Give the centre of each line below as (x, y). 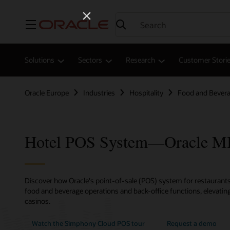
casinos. (37, 201)
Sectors (90, 60)
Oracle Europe (47, 92)
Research (140, 60)
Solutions (40, 60)
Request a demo (192, 224)
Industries (99, 92)
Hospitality (146, 92)
